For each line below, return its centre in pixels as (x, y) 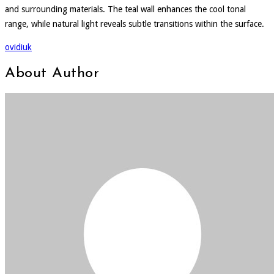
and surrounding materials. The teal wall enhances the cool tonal (125, 9)
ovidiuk (18, 47)
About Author (52, 74)
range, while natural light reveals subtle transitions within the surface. (135, 24)
